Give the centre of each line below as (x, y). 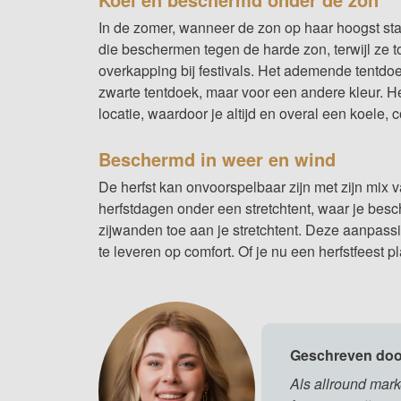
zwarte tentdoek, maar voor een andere (223, 91)
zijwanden (130, 229)
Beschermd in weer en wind (217, 158)
